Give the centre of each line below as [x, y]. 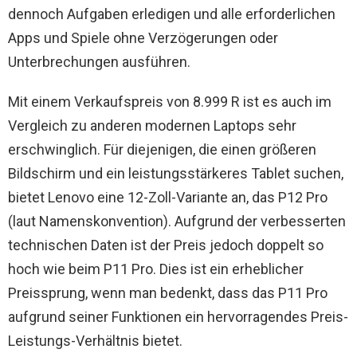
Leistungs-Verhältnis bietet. [95, 341]
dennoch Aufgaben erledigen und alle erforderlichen [172, 14]
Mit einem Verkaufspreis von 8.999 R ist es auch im [170, 102]
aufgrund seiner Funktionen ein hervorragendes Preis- [178, 317]
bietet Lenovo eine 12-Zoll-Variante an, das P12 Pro [168, 198]
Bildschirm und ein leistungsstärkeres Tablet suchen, [176, 174]
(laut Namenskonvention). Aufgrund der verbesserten [177, 222]
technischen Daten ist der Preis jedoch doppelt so [166, 245]
